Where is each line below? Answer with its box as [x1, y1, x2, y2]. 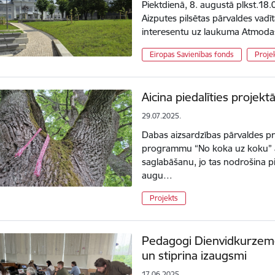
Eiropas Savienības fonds [150, 49, 234, 59]
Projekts [150, 193, 179, 203]
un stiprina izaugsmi [142, 247, 247, 263]
